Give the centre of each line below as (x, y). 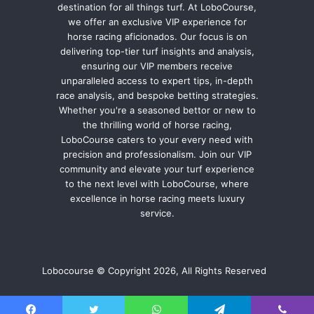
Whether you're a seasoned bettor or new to (157, 110)
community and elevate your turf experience (157, 169)
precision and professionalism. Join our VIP (157, 155)
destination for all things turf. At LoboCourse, (157, 7)
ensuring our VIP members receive (157, 66)
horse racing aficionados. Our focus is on (157, 37)
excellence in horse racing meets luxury (157, 199)
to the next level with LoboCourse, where (157, 184)
